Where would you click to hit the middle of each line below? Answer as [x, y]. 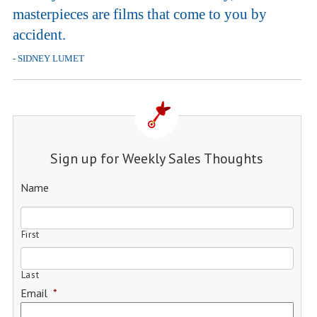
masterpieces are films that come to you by [139, 14]
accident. [39, 35]
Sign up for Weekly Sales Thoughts [157, 158]
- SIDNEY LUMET [48, 58]
